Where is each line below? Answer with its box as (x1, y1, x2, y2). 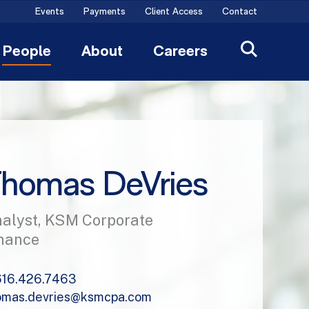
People (2, 44, 51, 60)
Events (35, 7, 64, 17)
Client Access (145, 7, 203, 17)
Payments (83, 7, 126, 17)
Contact (222, 7, 257, 17)
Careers (153, 44, 208, 60)
